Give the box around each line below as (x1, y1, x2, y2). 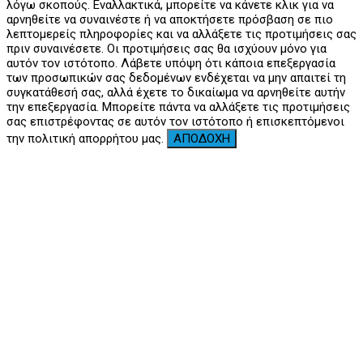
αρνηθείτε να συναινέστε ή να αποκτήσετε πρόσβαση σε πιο (6, 11, 333, 27)
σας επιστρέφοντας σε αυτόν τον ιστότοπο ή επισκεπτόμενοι (6, 113, 344, 129)
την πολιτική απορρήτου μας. (6, 130, 167, 146)
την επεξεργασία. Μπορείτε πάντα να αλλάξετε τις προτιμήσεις (6, 99, 350, 114)
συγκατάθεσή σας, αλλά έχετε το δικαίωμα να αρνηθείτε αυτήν (6, 84, 345, 100)
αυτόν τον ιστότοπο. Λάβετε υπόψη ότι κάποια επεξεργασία (6, 55, 335, 70)
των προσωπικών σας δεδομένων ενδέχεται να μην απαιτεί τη (6, 70, 346, 85)
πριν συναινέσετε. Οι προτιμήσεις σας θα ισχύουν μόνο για (6, 41, 327, 56)
